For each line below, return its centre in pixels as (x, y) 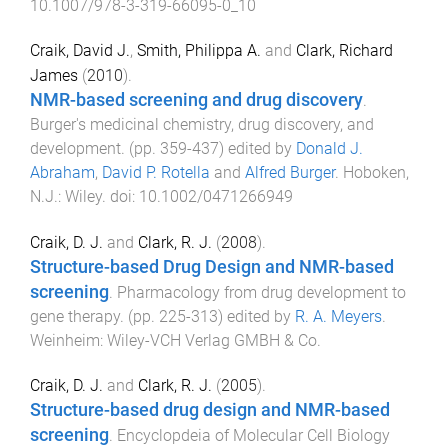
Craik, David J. (80, 50)
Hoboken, (376, 172)
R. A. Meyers (338, 316)
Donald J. (329, 148)
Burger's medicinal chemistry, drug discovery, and (202, 124)
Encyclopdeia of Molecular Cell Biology (253, 436)
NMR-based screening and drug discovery (196, 99)
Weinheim (65, 340)
